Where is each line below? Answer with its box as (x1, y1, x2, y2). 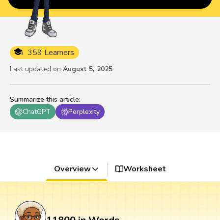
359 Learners (27, 47, 74, 58)
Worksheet (123, 164, 166, 175)
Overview (54, 164, 91, 175)
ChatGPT (23, 107, 51, 117)
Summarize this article (10, 95, 79, 105)
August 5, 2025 (63, 64, 112, 74)
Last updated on (10, 64, 61, 74)
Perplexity (68, 107, 100, 117)
